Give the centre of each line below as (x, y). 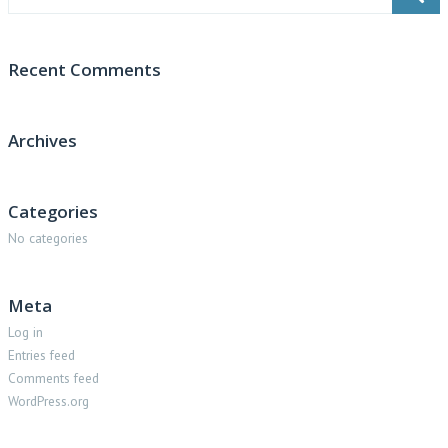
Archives (42, 140)
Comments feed (53, 378)
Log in (25, 332)
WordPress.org (48, 401)
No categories (48, 238)
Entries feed (41, 355)
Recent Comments (84, 69)
